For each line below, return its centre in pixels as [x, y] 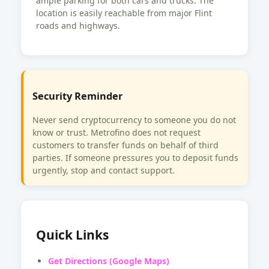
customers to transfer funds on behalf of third [125, 145]
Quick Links [72, 234]
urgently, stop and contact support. [104, 170]
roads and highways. [78, 25]
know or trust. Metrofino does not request [116, 132]
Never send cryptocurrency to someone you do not [134, 119]
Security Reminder [77, 96]
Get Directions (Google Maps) [109, 261]
